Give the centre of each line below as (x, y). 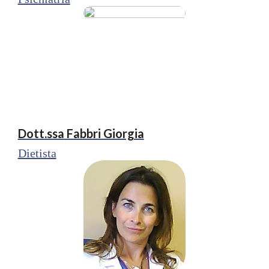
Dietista (37, 153)
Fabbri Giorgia (104, 133)
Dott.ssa (41, 133)
